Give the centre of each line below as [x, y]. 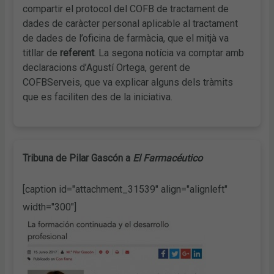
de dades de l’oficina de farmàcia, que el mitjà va [126, 38]
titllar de [42, 53]
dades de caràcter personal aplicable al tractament [131, 23]
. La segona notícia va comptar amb [169, 53]
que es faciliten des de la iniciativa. [98, 97]
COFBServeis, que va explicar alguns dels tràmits [128, 82]
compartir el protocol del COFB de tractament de [126, 9]
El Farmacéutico [168, 158]
